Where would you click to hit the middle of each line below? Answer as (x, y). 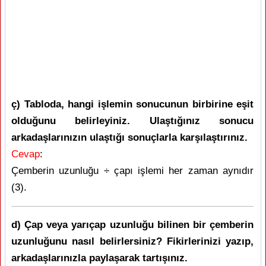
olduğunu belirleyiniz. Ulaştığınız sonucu (132, 121)
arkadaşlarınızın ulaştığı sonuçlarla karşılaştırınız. (129, 138)
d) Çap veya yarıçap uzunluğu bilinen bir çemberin (132, 225)
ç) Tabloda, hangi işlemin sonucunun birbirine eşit (132, 104)
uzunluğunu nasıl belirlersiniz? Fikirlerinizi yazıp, (132, 242)
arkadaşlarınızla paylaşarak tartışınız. (99, 258)
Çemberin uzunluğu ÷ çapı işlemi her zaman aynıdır (132, 171)
